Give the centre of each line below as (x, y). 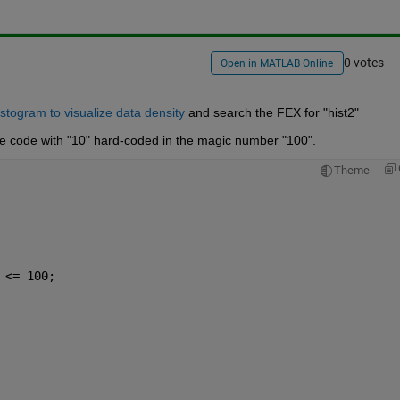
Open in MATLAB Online (277, 64)
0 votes (363, 63)
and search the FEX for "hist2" (271, 112)
